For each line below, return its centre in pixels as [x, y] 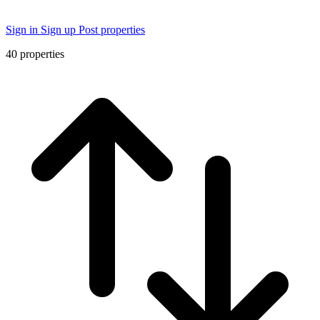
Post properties [112, 30]
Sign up [60, 30]
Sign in [23, 30]
